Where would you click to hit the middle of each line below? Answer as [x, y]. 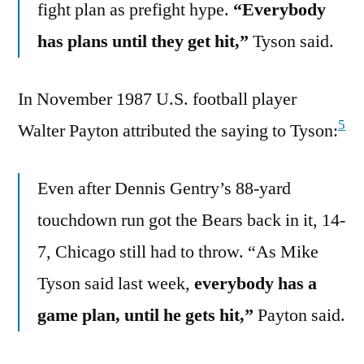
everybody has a [256, 283]
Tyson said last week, [116, 283]
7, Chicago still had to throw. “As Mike [178, 251]
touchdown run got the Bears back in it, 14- [191, 220]
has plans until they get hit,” [143, 41]
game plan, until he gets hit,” [145, 315]
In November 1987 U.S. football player [157, 99]
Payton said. [299, 315]
